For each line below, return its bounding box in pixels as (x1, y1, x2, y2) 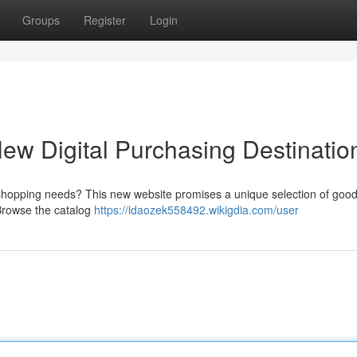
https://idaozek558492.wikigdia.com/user (94, 202, 299, 218)
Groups (22, 12, 60, 28)
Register (84, 12, 126, 28)
